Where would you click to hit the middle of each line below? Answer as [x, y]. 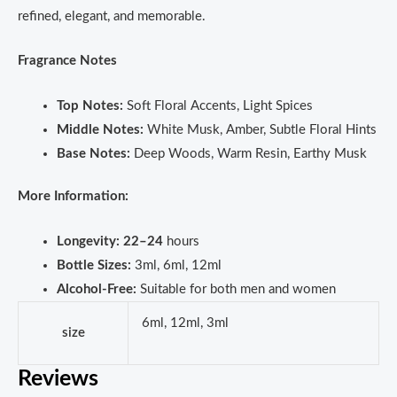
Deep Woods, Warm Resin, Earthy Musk [250, 153]
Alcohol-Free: [96, 289]
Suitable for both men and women [236, 289]
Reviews [58, 378]
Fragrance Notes [67, 61]
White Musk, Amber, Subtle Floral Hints [261, 129]
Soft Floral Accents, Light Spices [219, 105]
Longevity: [88, 241]
